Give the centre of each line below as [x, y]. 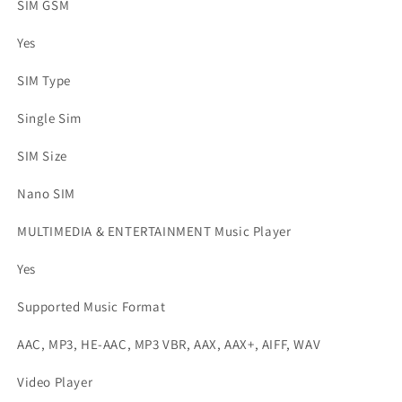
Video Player [55, 382]
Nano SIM [46, 193]
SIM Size [42, 156]
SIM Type [44, 80]
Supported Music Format [92, 306]
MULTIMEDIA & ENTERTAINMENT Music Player [154, 231]
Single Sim [49, 118]
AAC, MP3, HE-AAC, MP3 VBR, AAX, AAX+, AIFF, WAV [169, 344]
